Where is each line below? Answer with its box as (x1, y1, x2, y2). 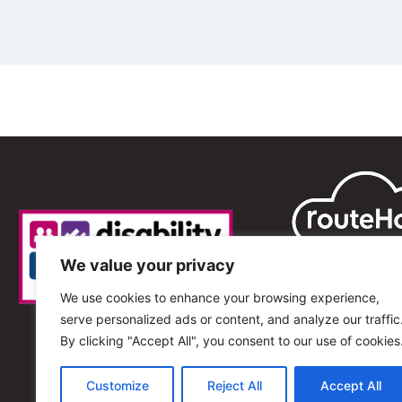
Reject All (206, 378, 262, 393)
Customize (85, 378, 149, 393)
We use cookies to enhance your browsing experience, (60, 290, 380, 305)
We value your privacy (60, 256, 235, 275)
